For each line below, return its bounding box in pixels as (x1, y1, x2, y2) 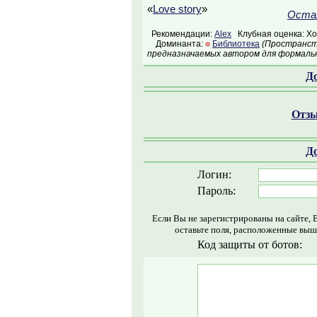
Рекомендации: (147, 29, 214, 39)
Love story (153, 4, 202, 15)
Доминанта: (147, 39, 205, 49)
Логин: (197, 168, 231, 180)
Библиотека (212, 39, 260, 49)
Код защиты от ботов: (197, 238, 302, 250)
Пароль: (197, 185, 236, 197)
